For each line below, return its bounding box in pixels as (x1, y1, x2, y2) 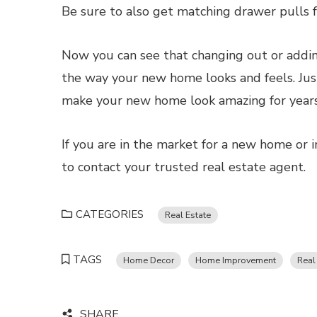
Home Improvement (195, 254, 276, 266)
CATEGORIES (76, 207, 144, 221)
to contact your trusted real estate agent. (62, 158, 306, 175)
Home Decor (123, 254, 174, 266)
